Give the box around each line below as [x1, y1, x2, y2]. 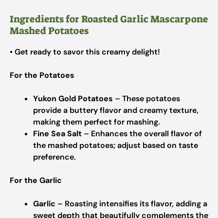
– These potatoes [113, 93, 180, 104]
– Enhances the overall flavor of [82, 128, 202, 139]
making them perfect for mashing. [33, 117, 160, 127]
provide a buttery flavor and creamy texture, [33, 105, 199, 115]
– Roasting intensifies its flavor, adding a [55, 199, 207, 209]
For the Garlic [10, 175, 62, 185]
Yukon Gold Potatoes [33, 93, 113, 104]
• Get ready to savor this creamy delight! [10, 47, 160, 57]
